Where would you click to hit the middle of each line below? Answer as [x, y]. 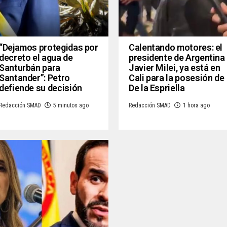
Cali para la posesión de [177, 78]
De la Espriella [157, 88]
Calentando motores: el [176, 47]
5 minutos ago [71, 105]
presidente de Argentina [177, 57]
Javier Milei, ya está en [175, 67]
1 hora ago [196, 105]
